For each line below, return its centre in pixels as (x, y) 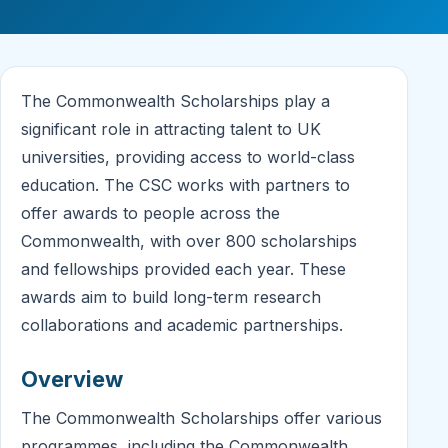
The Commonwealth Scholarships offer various (201, 418)
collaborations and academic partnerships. (182, 325)
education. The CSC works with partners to (185, 185)
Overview (72, 379)
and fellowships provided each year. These (183, 269)
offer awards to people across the (150, 213)
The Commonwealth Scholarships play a (175, 101)
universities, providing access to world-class (188, 157)
